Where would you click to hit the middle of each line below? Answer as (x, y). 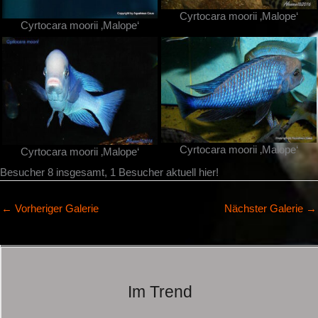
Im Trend (160, 291)
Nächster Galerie (265, 208)
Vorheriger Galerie (55, 208)
